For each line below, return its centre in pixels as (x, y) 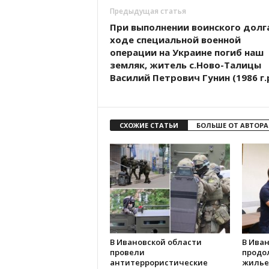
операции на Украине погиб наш (186, 52)
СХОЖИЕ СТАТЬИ (149, 125)
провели (127, 252)
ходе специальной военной (175, 40)
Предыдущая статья (148, 11)
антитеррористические (159, 262)
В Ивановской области (156, 242)
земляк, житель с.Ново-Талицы (185, 65)
